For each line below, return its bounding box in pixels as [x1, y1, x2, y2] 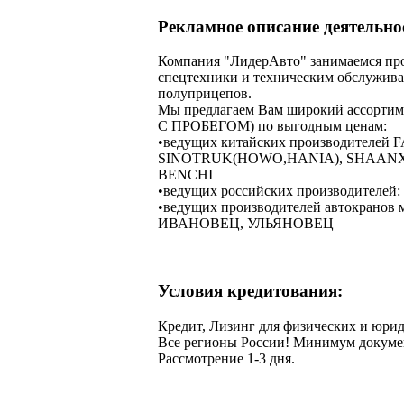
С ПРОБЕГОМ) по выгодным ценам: [158, 118, 387, 134]
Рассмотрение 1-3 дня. [158, 350, 295, 366]
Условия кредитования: [158, 281, 343, 301]
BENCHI [158, 167, 213, 183]
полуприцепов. [158, 86, 252, 102]
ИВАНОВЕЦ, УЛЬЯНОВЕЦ [158, 216, 334, 232]
